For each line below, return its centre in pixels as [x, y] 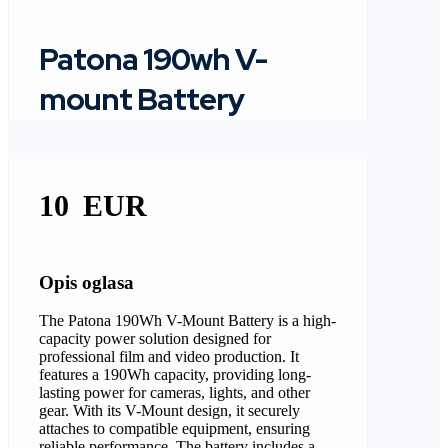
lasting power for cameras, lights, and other [174, 393]
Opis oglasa [86, 282]
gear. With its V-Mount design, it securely [169, 411]
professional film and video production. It [169, 357]
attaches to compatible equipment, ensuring [174, 429]
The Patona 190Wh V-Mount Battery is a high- [187, 321]
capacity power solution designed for [155, 339]
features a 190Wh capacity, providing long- [175, 375]
